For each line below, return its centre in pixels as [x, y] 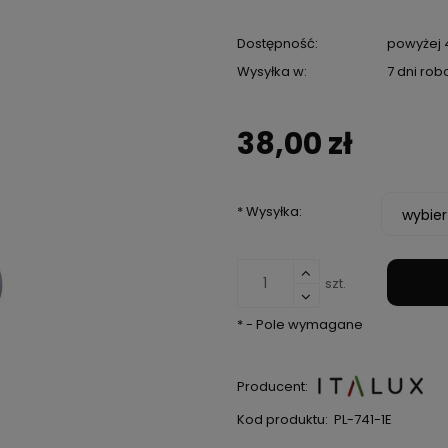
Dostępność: [277, 43]
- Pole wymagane [302, 324]
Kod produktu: [282, 419]
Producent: [272, 386]
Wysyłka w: [271, 71]
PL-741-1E [363, 419]
